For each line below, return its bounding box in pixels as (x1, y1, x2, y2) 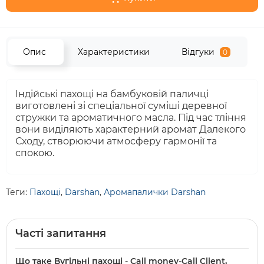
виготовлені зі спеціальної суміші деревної (15, 100, 227, 111)
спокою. (15, 147, 54, 159)
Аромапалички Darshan (104, 187, 206, 197)
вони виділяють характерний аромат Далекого (15, 124, 246, 135)
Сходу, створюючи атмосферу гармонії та (15, 136, 217, 147)
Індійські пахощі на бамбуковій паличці (15, 88, 209, 100)
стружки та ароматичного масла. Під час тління (15, 112, 246, 123)
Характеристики (78, 47, 150, 57)
